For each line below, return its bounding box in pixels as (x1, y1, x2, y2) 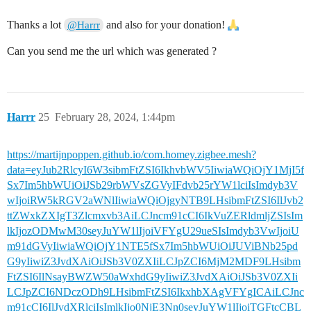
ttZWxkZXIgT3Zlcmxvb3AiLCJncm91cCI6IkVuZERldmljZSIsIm (7, 210, 303, 222)
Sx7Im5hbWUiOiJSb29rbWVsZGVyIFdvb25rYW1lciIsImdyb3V (7, 179, 298, 192)
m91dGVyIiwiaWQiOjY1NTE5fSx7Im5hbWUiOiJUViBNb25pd (7, 240, 298, 253)
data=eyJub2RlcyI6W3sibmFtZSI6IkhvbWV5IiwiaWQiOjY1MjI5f (7, 164, 304, 176)
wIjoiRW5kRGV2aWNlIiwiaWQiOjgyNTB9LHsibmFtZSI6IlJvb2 (7, 194, 303, 207)
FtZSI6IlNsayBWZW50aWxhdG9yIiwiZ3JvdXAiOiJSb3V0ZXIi (7, 271, 298, 283)
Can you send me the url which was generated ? (7, 45, 217, 58)
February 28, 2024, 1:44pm (55, 111, 175, 124)
